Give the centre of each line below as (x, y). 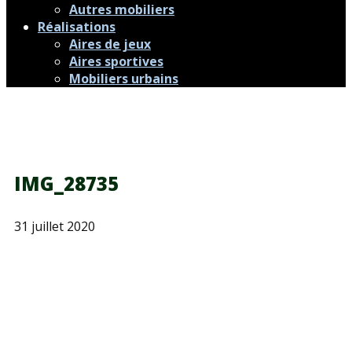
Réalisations (77, 27)
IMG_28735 (66, 183)
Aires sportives (116, 61)
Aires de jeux (110, 44)
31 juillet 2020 (55, 226)
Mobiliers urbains (124, 79)
